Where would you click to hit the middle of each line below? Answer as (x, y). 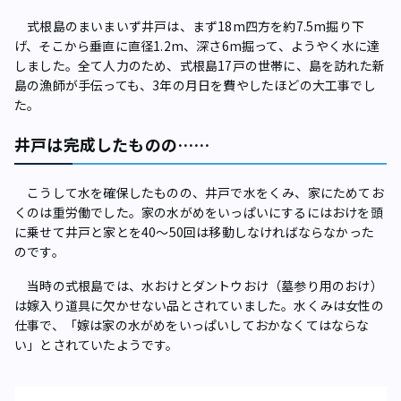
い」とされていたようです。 (97, 345)
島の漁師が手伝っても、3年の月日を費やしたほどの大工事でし (195, 85)
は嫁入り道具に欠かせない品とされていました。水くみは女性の (199, 306)
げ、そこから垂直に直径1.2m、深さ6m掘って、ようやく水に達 (197, 46)
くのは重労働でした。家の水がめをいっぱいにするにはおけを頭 (199, 213)
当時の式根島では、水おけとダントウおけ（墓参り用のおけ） (199, 286)
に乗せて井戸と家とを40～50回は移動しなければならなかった (194, 232)
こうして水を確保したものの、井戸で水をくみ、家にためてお (199, 193)
